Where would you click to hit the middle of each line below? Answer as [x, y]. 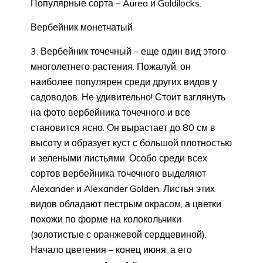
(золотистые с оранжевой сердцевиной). [119, 234]
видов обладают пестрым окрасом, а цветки [126, 203]
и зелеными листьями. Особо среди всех [119, 158]
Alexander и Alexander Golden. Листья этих [123, 188]
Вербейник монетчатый [82, 27]
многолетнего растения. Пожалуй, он [111, 66]
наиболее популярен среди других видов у [124, 81]
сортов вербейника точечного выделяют [118, 173]
